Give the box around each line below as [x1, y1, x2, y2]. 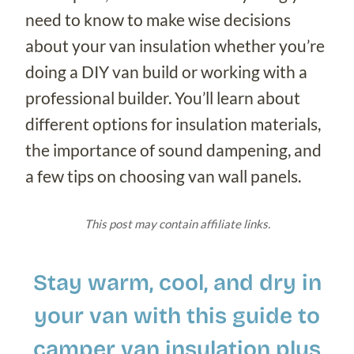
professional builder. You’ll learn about [25, 87, 300, 107]
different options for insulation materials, [25, 113, 321, 134]
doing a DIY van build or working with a [25, 61, 307, 81]
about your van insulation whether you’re [25, 35, 325, 55]
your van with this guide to [34, 302, 320, 330]
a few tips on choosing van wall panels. [25, 165, 301, 186]
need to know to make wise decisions [25, 9, 291, 29]
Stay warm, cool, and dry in [32, 269, 322, 296]
